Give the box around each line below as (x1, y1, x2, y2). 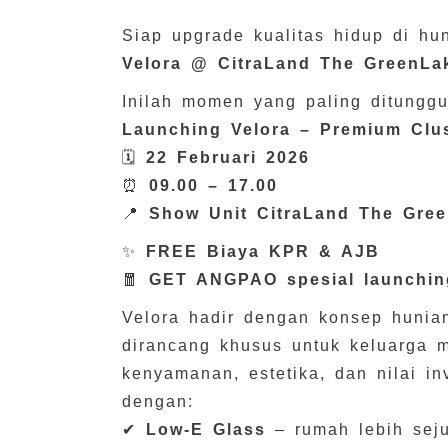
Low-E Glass (146, 420, 266, 438)
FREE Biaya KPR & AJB (146, 242, 380, 260)
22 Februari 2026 (146, 148, 310, 166)
